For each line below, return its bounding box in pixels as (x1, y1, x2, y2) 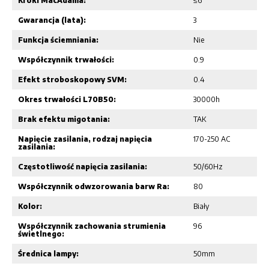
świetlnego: (18, 229, 64, 238)
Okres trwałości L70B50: (18, 94, 116, 104)
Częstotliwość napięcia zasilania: (18, 162, 147, 171)
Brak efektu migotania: (18, 114, 110, 124)
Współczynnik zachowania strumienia (18, 221, 166, 231)
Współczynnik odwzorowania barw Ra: (18, 181, 169, 191)
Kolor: (18, 201, 42, 211)
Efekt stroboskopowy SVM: (18, 74, 127, 84)
